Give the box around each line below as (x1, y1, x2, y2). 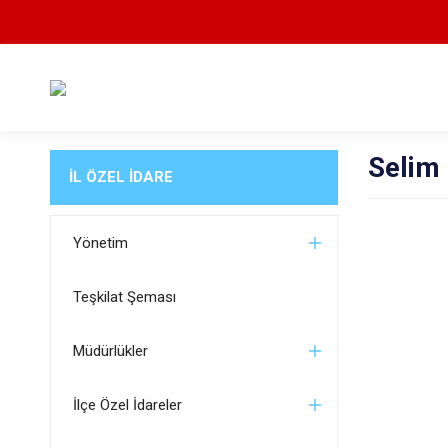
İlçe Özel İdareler (72, 396, 182, 414)
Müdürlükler (72, 342, 148, 360)
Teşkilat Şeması (72, 288, 176, 306)
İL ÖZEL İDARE (68, 168, 173, 186)
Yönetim (72, 234, 128, 252)
